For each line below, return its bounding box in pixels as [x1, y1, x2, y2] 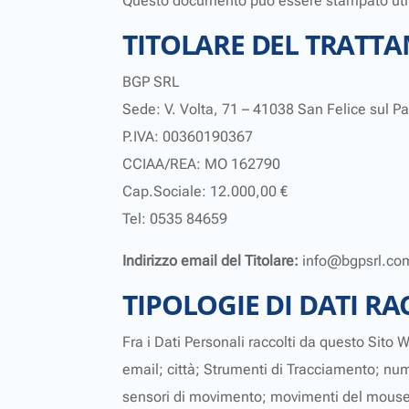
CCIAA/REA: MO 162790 [122, 155, 281, 173]
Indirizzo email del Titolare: [122, 252, 299, 270]
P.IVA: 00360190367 [122, 128, 254, 146]
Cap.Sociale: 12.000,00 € [122, 183, 288, 201]
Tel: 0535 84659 [122, 210, 228, 228]
